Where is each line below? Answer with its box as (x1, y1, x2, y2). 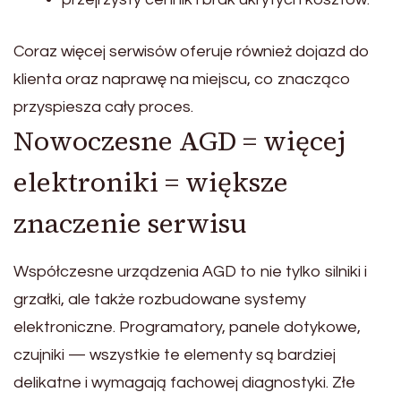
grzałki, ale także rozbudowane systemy (13, 291, 306, 309)
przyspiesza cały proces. (13, 98, 193, 116)
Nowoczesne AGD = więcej (13, 123, 346, 160)
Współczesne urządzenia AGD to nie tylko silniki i (13, 263, 367, 281)
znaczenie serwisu (13, 205, 247, 243)
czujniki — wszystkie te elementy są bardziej (13, 346, 336, 364)
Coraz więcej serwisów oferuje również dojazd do (13, 43, 370, 61)
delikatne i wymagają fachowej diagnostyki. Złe (13, 374, 355, 392)
